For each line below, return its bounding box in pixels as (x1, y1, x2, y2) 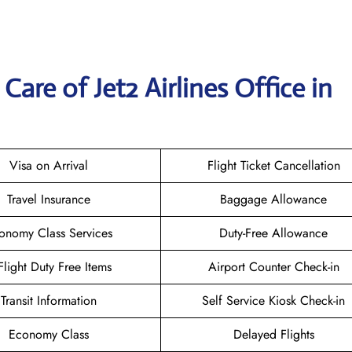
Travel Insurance (6, 189, 90, 208)
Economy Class (8, 324, 89, 343)
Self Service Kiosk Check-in (202, 291, 345, 310)
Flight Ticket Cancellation (207, 156, 340, 174)
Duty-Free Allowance (219, 223, 328, 242)
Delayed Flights (233, 324, 314, 343)
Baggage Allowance (220, 189, 327, 208)
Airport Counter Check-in (207, 257, 339, 276)
